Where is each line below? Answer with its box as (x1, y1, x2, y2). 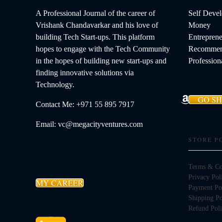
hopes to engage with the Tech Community (36, 45, 170, 54)
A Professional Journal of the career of (36, 9, 155, 18)
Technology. (36, 80, 74, 89)
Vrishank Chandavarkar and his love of (36, 21, 158, 30)
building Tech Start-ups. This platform (36, 33, 155, 42)
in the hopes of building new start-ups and (36, 56, 166, 65)
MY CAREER (36, 177, 83, 189)
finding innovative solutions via (36, 68, 134, 77)
